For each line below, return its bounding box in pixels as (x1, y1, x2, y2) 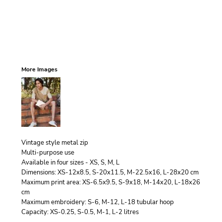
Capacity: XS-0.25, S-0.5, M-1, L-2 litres (21, 208, 139, 217)
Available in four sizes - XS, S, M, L (21, 158, 119, 167)
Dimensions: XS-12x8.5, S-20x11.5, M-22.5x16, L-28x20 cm (21, 168, 199, 177)
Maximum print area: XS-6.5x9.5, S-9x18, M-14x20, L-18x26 (21, 178, 200, 187)
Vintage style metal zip (21, 138, 88, 147)
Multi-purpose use (21, 148, 74, 157)
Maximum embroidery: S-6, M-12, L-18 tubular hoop (21, 198, 174, 207)
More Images (21, 65, 57, 73)
